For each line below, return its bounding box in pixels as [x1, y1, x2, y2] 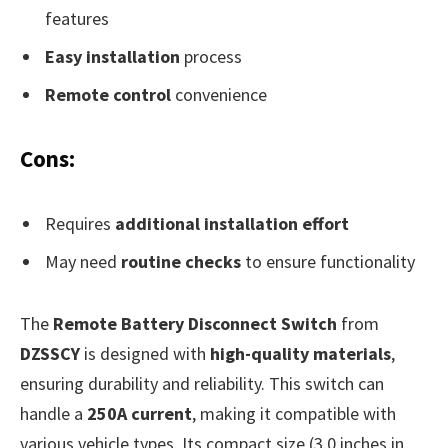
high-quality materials [210, 341, 391, 365]
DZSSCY [20, 341, 80, 365]
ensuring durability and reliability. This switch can [20, 371, 384, 395]
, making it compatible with [192, 401, 396, 425]
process [180, 44, 242, 68]
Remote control [45, 82, 171, 106]
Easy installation [45, 44, 180, 68]
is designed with [80, 341, 210, 365]
